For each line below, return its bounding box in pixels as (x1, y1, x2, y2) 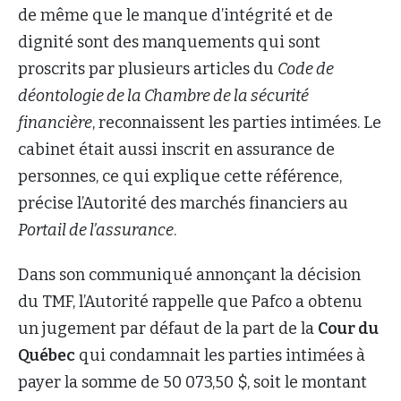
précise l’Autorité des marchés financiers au (18, 193, 348, 214)
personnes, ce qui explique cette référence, (18, 166, 342, 187)
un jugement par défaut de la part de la (18, 319, 318, 339)
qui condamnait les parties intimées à (75, 346, 365, 366)
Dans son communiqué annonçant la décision (18, 265, 361, 286)
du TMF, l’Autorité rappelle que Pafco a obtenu (18, 292, 363, 312)
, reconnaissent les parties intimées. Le (92, 113, 381, 133)
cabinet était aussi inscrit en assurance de (18, 140, 335, 160)
